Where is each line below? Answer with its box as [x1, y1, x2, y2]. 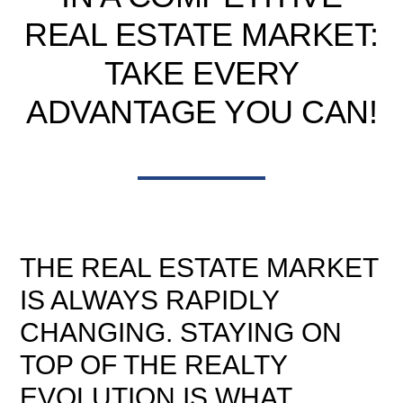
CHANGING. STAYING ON [20, 318, 343, 347]
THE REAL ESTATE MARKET [20, 253, 379, 282]
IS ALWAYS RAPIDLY [20, 285, 280, 315]
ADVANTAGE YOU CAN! [26, 94, 377, 130]
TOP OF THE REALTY [20, 350, 288, 380]
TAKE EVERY [103, 55, 300, 92]
